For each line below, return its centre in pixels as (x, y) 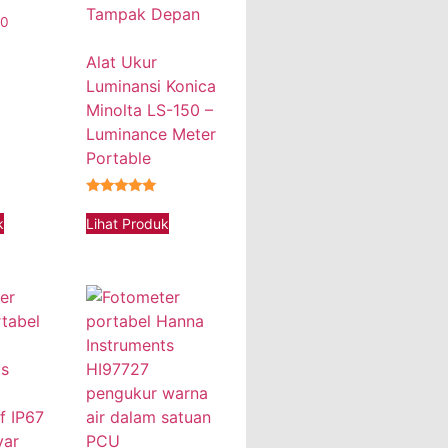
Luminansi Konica (151, 86)
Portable (119, 158)
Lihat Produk (128, 223)
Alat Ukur (122, 62)
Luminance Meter (151, 134)
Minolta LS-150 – (150, 110)
